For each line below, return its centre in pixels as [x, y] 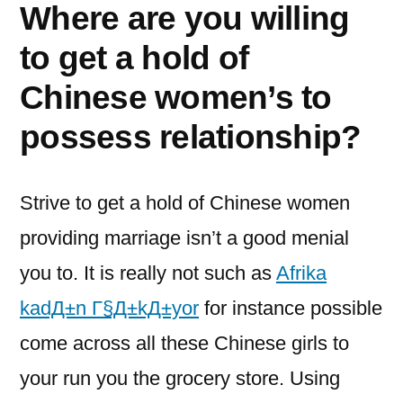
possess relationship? [191, 137]
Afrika [301, 273]
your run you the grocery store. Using [180, 378]
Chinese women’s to [176, 97]
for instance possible [291, 308]
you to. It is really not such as [148, 273]
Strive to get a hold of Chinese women [185, 203]
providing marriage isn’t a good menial [184, 238]
